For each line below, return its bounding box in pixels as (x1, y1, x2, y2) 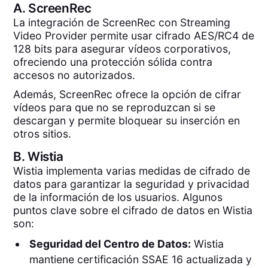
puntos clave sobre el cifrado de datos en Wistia (13, 203, 253, 217)
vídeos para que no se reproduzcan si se (13, 101, 216, 114)
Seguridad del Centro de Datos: (29, 237, 191, 251)
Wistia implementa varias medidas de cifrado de (13, 164, 251, 177)
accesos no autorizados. (13, 69, 139, 82)
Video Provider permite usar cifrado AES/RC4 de (13, 29, 255, 42)
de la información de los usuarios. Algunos (13, 190, 223, 203)
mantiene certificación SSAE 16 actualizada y (29, 253, 252, 266)
